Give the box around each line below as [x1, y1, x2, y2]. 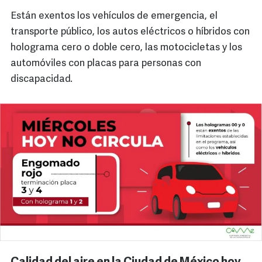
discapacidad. [11, 74, 75, 85]
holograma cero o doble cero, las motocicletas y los [11, 43, 242, 53]
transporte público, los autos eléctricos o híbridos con [11, 27, 250, 37]
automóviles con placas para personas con [11, 58, 201, 69]
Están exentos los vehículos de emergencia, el [11, 11, 218, 22]
